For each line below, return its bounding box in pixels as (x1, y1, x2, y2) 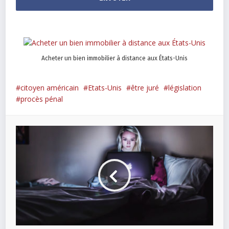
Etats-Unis (88, 82, 122, 93)
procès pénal (20, 94, 63, 104)
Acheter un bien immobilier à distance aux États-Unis (41, 54, 188, 62)
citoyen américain (20, 82, 79, 93)
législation (168, 82, 202, 93)
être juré (131, 82, 159, 93)
